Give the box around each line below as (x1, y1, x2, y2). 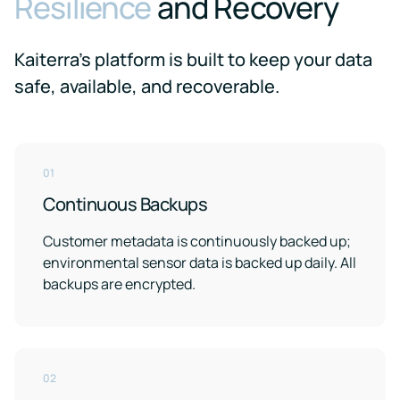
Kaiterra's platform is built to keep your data (14, 47, 372, 71)
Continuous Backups (43, 192, 207, 216)
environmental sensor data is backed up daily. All (43, 253, 356, 272)
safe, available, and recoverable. (14, 74, 279, 98)
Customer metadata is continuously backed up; (43, 231, 351, 251)
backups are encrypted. (43, 274, 196, 294)
